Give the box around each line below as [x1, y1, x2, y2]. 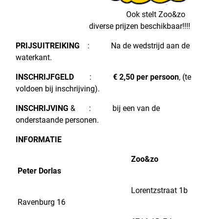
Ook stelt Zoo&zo [89, 10, 185, 20]
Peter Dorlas [16, 166, 67, 176]
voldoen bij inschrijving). [16, 84, 100, 94]
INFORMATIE [16, 135, 62, 145]
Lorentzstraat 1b [16, 186, 194, 196]
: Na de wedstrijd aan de [88, 41, 190, 51]
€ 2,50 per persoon [113, 72, 179, 82]
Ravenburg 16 [16, 197, 89, 207]
